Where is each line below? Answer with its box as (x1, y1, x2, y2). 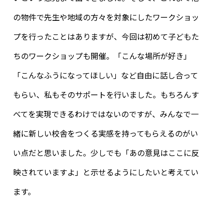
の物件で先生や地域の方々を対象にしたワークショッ (13, 11, 199, 23)
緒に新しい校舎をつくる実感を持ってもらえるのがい (13, 127, 198, 139)
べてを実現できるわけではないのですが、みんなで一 (13, 108, 199, 120)
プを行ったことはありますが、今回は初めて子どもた (13, 31, 199, 43)
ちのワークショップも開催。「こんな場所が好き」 (13, 50, 191, 62)
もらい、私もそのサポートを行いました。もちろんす (13, 89, 199, 101)
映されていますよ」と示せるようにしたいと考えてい (13, 166, 199, 178)
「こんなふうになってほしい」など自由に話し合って (13, 69, 198, 81)
